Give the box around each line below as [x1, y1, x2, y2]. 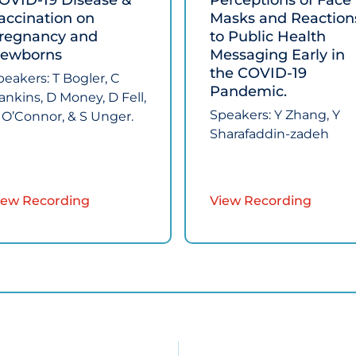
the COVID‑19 [210, 64, 307, 83]
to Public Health [210, 28, 326, 46]
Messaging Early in [210, 46, 345, 64]
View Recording [210, 193, 311, 209]
